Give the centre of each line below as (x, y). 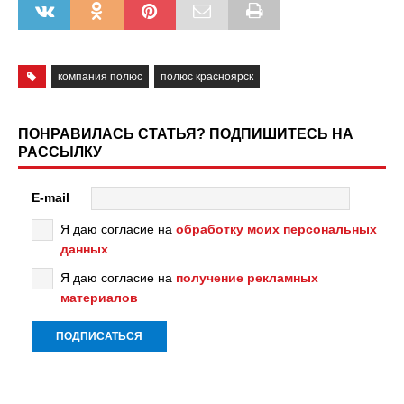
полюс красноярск (207, 76)
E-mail (50, 197)
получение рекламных (247, 277)
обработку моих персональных (276, 229)
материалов (99, 297)
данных (84, 248)
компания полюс (100, 76)
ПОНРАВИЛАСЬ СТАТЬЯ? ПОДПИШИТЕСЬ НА (186, 133)
